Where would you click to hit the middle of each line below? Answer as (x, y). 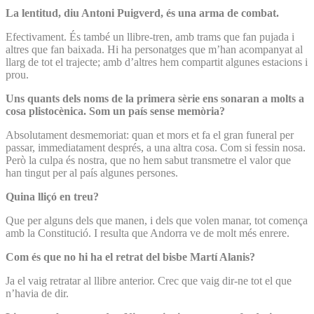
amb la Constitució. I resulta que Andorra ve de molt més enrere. (148, 233)
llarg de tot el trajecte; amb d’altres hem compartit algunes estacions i (157, 62)
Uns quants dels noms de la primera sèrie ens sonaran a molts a (155, 98)
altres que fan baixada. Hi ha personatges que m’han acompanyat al (154, 49)
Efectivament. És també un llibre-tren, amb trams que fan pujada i (150, 36)
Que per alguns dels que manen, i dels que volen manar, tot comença (157, 220)
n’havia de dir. (37, 293)
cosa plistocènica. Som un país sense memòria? (115, 111)
